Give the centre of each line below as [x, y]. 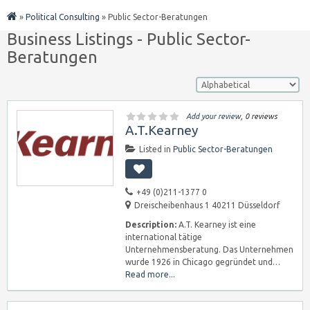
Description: [151, 225]
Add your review [213, 116]
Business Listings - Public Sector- [129, 39]
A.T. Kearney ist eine [216, 225]
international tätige [164, 237]
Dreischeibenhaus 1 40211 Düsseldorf [207, 205]
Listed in [156, 149]
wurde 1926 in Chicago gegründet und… [203, 262]
